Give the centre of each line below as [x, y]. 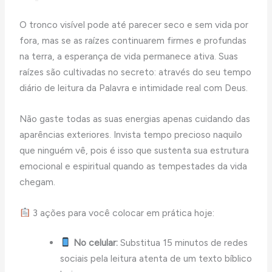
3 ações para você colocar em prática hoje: [123, 212]
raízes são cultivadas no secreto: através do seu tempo [136, 72]
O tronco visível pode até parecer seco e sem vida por [134, 25]
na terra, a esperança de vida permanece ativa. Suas [129, 56]
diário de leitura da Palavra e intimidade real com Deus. [134, 88]
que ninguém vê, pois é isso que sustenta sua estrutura [134, 150]
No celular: [94, 242]
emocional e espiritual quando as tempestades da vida [134, 166]
